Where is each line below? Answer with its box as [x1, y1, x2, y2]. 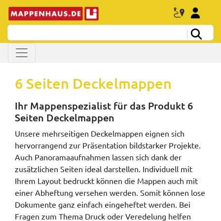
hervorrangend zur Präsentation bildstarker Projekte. [15, 140, 201, 150]
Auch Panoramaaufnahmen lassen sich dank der [15, 151, 182, 162]
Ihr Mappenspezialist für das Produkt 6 [15, 99, 193, 112]
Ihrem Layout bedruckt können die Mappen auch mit [15, 175, 198, 185]
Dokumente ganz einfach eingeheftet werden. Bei [15, 199, 190, 209]
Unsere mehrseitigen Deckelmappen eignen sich [15, 128, 184, 138]
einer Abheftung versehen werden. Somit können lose [15, 187, 205, 197]
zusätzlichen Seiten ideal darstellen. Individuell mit [15, 163, 192, 174]
